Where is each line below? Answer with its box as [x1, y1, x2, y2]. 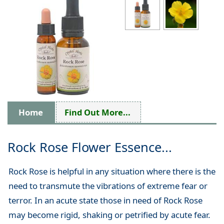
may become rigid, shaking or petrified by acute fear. [8, 209, 210, 221]
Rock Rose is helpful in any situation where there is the [8, 165, 215, 177]
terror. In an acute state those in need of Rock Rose [8, 194, 202, 206]
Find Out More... [64, 106, 130, 118]
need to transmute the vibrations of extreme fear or [8, 180, 207, 192]
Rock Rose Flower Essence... [7, 138, 172, 156]
